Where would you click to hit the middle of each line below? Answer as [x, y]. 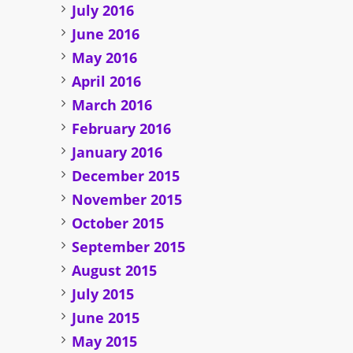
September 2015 [129, 247]
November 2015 [127, 200]
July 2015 [103, 294]
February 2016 [122, 129]
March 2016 [112, 105]
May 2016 [105, 58]
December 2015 [126, 176]
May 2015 [105, 342]
